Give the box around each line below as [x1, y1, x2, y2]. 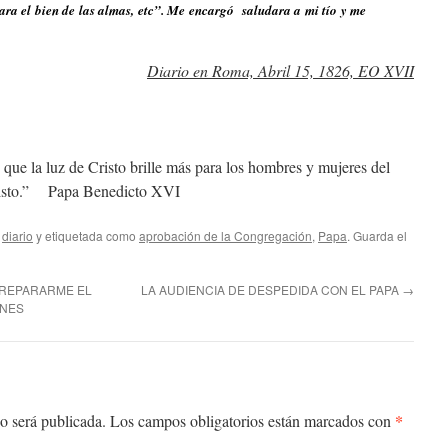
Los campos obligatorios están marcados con [110, 410, 395, 431]
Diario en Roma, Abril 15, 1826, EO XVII [147, 60, 414, 81]
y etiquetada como [33, 227, 139, 244]
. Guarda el [347, 227, 407, 244]
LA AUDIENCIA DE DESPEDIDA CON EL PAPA [141, 281, 402, 298]
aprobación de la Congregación [139, 227, 312, 244]
